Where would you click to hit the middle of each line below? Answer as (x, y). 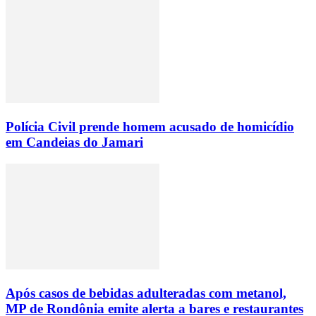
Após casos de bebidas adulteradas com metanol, (146, 293)
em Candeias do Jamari (74, 142)
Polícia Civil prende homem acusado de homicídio (150, 127)
